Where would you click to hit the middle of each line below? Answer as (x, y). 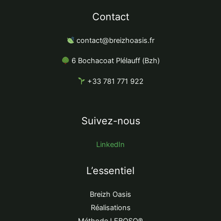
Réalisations (110, 208)
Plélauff (129, 61)
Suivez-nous (110, 121)
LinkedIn (110, 144)
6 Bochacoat (92, 61)
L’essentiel (110, 171)
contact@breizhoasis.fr (115, 40)
